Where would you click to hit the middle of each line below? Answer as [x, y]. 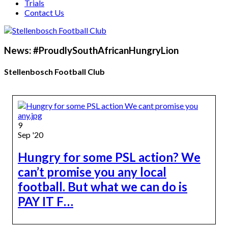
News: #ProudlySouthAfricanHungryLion [91, 50]
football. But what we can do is [103, 187]
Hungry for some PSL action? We [109, 157]
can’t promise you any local [92, 172]
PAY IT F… [46, 202]
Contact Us [44, 12]
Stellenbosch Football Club [54, 71]
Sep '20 [31, 135]
